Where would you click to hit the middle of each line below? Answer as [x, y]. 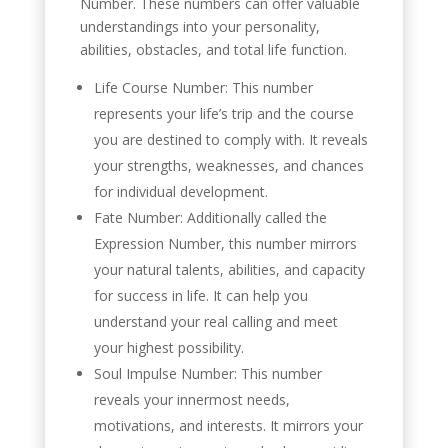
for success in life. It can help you [200, 295]
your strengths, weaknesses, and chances [228, 165]
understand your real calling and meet [215, 321]
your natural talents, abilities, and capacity [229, 269]
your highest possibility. [168, 347]
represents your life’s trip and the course [223, 113]
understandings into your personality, [199, 26]
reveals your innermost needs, [191, 399]
